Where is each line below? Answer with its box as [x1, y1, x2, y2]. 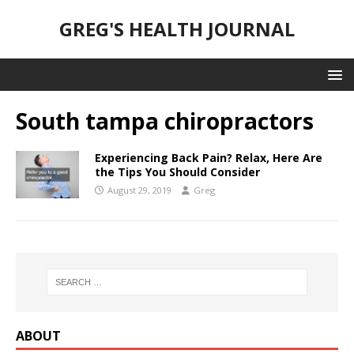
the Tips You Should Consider [95, 164, 260, 179]
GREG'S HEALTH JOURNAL [59, 16, 295, 42]
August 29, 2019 [107, 184, 171, 196]
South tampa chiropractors [16, 106, 314, 136]
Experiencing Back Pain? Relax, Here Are [95, 150, 322, 165]
